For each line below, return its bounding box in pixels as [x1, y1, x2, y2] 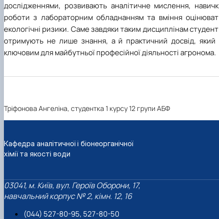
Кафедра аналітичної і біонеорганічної [4, 138, 133, 148]
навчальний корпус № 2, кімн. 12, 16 [4, 191, 132, 202]
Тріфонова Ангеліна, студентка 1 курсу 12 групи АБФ [4, 103, 170, 113]
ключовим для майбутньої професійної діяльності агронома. [4, 47, 216, 58]
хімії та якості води [4, 149, 70, 158]
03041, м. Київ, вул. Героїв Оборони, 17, [4, 180, 140, 191]
